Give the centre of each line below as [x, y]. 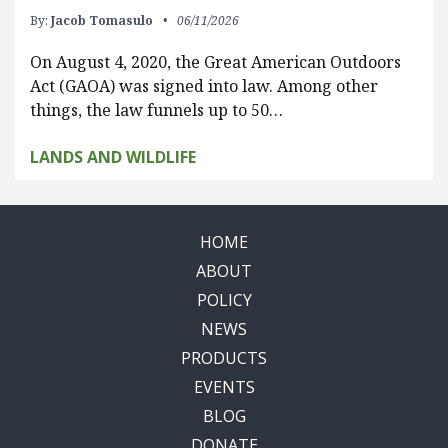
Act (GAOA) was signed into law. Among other [204, 86]
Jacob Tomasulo [102, 20]
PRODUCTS [224, 358]
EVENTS [224, 387]
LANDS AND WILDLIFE [113, 157]
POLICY [224, 300]
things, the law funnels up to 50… [156, 110]
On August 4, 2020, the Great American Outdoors [215, 62]
